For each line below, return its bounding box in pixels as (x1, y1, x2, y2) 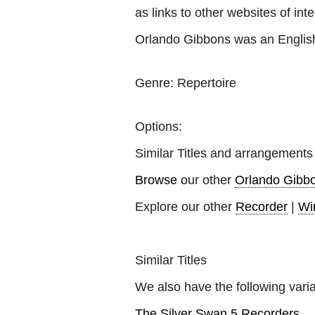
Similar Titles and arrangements (135, 146, 313, 160)
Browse (135, 172, 177, 187)
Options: (135, 119, 182, 134)
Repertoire (174, 75, 236, 90)
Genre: (135, 75, 174, 90)
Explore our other (135, 199, 236, 214)
